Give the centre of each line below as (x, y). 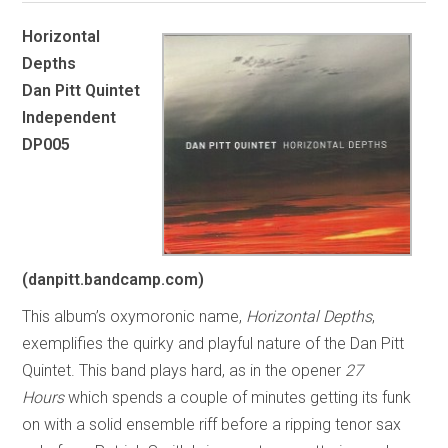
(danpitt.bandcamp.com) (113, 280)
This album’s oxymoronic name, (134, 317)
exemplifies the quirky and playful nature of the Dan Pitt (213, 344)
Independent (69, 117)
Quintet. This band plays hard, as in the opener (184, 371)
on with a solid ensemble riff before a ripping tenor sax (212, 425)
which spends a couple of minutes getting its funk (238, 398)
